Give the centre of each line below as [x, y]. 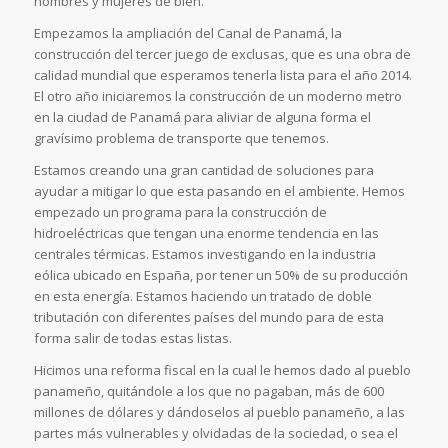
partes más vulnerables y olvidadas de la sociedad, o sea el [215, 433]
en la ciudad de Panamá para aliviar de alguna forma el [202, 117]
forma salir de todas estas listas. [132, 338]
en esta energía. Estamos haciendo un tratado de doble [202, 296]
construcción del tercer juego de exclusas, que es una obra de [222, 54]
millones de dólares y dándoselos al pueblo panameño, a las [219, 412]
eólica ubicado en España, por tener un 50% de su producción [220, 275]
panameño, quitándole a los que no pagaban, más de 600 [208, 391]
